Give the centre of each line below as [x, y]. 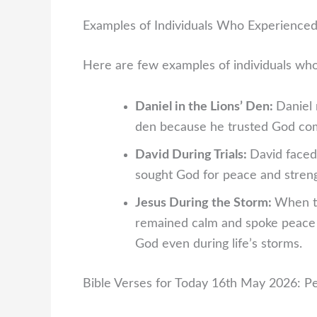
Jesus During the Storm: [205, 203]
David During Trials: [192, 155]
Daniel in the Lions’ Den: [206, 106]
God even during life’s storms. [219, 244]
